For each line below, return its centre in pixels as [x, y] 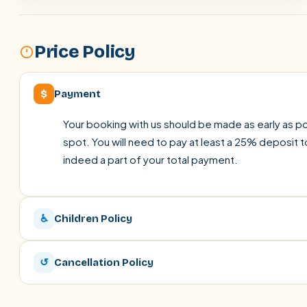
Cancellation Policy [104, 262]
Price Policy [85, 52]
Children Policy [93, 219]
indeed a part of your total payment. [150, 159]
